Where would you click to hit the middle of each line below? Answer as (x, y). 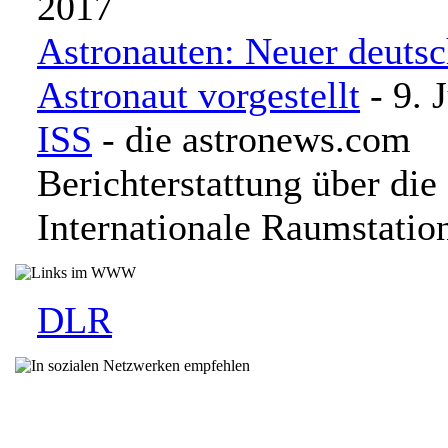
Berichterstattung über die (237, 183)
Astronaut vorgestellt (198, 95)
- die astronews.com (251, 139)
